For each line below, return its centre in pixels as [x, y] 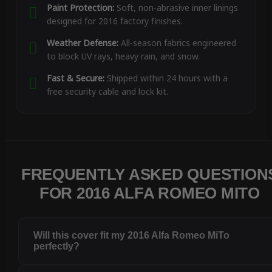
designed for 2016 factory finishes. [114, 21]
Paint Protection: [80, 8]
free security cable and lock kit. [107, 92]
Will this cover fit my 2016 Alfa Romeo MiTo [132, 236]
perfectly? [57, 246]
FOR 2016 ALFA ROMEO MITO [150, 193]
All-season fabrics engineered [177, 43]
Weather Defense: [82, 43]
